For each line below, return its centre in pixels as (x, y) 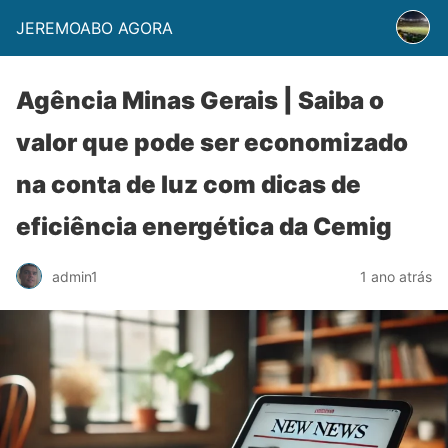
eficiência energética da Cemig (204, 226)
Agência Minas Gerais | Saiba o (200, 100)
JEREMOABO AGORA (94, 28)
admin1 (75, 276)
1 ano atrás (396, 276)
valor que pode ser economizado (212, 142)
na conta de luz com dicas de (188, 184)
